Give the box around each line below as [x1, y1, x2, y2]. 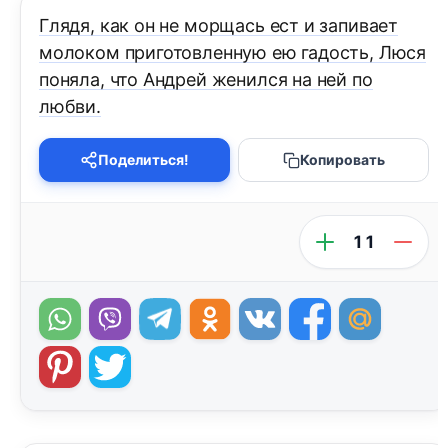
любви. [39, 96, 101, 118]
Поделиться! [98, 151, 189, 169]
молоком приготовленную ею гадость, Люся [39, 42, 426, 64]
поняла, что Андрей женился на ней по [39, 69, 373, 91]
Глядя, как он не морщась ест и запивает [39, 15, 398, 37]
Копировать [299, 151, 385, 169]
